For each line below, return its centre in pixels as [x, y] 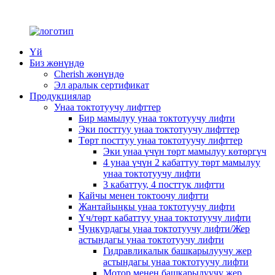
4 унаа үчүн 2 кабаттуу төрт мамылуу [182, 162]
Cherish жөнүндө [89, 74]
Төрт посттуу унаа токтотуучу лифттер [161, 140]
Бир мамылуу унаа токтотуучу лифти [157, 118]
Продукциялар [60, 96]
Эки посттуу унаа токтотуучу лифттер [159, 129]
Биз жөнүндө [57, 63]
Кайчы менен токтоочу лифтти [144, 196]
